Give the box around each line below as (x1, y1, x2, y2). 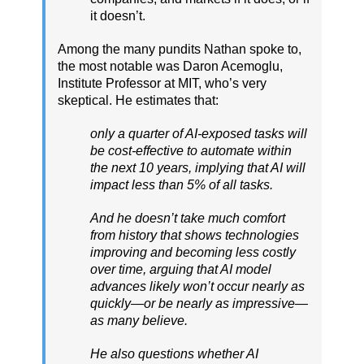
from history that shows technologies (90, 227, 299, 242)
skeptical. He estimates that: (58, 93, 219, 107)
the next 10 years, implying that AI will (90, 160, 305, 175)
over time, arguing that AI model (90, 262, 271, 276)
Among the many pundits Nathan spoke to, (58, 41, 301, 56)
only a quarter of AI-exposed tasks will (90, 126, 307, 141)
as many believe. (90, 313, 188, 327)
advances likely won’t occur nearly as (90, 279, 305, 293)
